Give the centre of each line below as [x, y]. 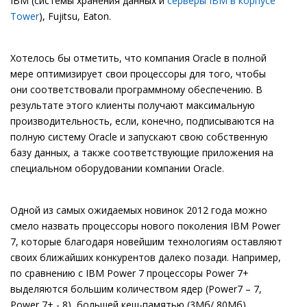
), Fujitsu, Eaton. [75, 16]
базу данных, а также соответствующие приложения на [142, 153]
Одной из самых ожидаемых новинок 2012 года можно [139, 210]
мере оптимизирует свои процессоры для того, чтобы [138, 74]
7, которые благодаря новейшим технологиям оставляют [146, 242]
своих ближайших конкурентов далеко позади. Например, [146, 258]
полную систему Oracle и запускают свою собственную [139, 137]
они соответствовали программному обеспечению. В [136, 90]
